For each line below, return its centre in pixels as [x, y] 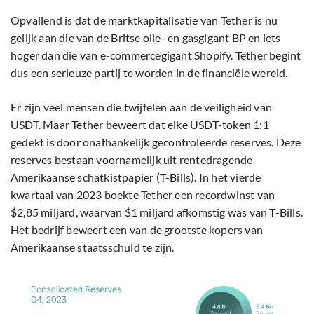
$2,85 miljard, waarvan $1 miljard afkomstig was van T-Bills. [157, 212]
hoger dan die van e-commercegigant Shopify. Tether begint [156, 55]
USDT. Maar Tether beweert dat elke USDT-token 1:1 [140, 124]
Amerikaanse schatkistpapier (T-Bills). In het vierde [136, 177]
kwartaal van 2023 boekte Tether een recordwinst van [143, 194]
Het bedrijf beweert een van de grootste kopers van [137, 229]
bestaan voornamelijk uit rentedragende [152, 159]
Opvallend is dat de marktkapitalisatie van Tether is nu [144, 20]
